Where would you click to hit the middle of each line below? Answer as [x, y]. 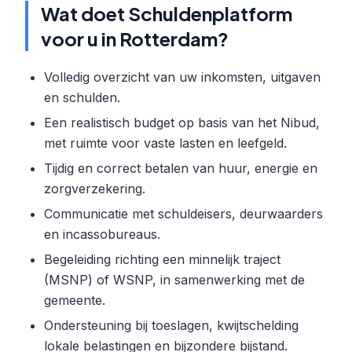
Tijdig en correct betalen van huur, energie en [181, 168]
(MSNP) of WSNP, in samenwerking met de [174, 280]
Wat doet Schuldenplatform [167, 13]
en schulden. [82, 97]
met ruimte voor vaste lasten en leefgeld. [165, 143]
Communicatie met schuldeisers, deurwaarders [183, 214]
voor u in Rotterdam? [135, 38]
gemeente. [75, 300]
